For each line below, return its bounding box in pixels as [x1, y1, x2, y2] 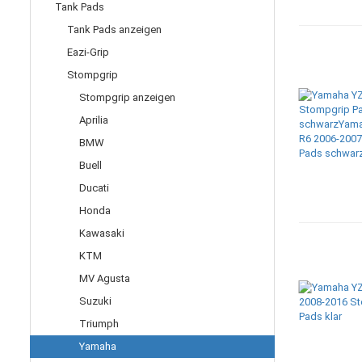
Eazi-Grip [67, 46, 109, 58]
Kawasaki [79, 227, 124, 239]
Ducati [79, 182, 109, 194]
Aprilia [79, 114, 108, 126]
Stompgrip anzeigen [79, 91, 175, 103]
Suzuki [79, 295, 112, 307]
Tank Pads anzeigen [67, 23, 162, 36]
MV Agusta [79, 272, 130, 284]
